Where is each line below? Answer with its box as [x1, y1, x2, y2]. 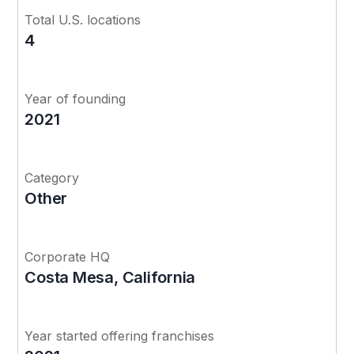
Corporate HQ [24, 248, 111, 265]
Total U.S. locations [24, 11, 141, 28]
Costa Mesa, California [24, 267, 196, 287]
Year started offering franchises [24, 327, 215, 344]
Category [24, 169, 80, 186]
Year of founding [24, 90, 126, 107]
